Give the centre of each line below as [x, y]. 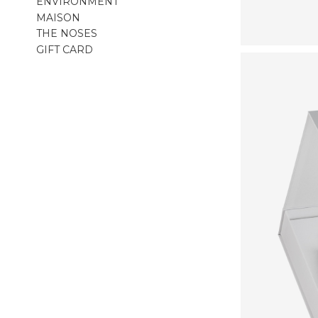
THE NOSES [67, 34]
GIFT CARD [65, 49]
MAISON [59, 17]
